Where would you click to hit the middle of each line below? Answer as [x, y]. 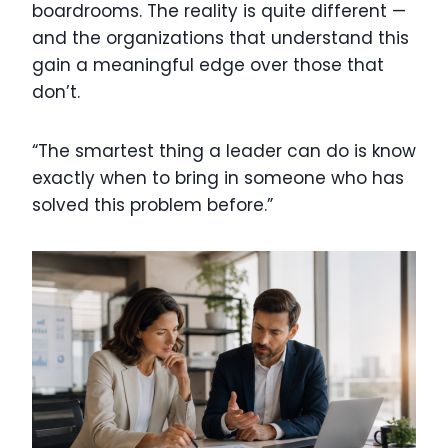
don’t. [56, 92]
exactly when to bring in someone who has [218, 178]
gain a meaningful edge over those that [208, 65]
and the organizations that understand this [220, 38]
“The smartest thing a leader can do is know [224, 151]
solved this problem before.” [152, 205]
